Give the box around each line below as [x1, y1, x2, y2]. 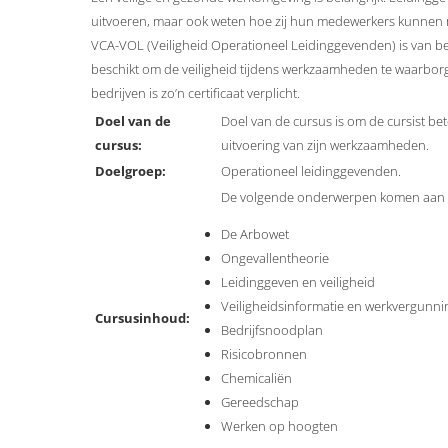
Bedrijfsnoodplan [221, 321, 323, 340]
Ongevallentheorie [221, 249, 329, 268]
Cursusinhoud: [95, 309, 190, 328]
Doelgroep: [95, 162, 166, 181]
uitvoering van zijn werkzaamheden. [221, 136, 429, 155]
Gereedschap [221, 393, 299, 412]
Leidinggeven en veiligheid [221, 273, 375, 292]
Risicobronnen [221, 345, 307, 364]
